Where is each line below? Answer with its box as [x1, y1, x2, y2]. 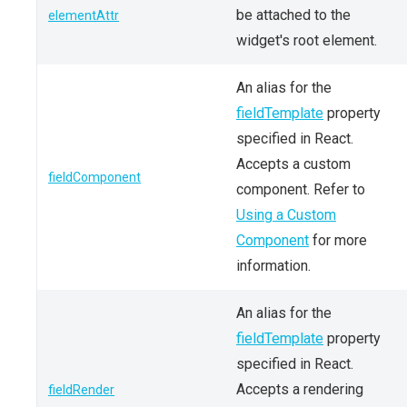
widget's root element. [236, 32, 377, 49]
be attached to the [236, 6, 351, 24]
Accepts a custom [236, 155, 351, 173]
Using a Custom [236, 206, 336, 223]
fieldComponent [48, 170, 141, 184]
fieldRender [48, 382, 114, 397]
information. [236, 257, 311, 274]
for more [309, 232, 367, 249]
